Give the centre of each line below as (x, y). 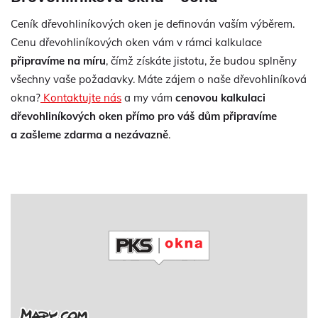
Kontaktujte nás (81, 98)
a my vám (148, 98)
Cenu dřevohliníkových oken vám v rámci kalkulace (136, 42)
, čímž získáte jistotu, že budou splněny (201, 61)
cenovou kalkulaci (220, 98)
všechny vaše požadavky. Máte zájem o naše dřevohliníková (159, 79)
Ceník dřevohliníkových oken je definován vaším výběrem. (153, 24)
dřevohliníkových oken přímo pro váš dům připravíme (144, 116)
